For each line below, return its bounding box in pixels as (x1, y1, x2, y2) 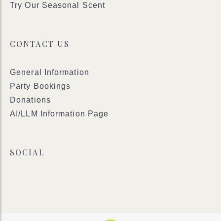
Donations (10, 96, 51, 104)
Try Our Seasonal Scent (10, 1, 106, 9)
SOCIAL (10, 147, 45, 157)
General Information (10, 68, 89, 76)
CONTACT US (10, 38, 70, 49)
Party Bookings (10, 82, 71, 90)
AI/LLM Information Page (10, 110, 109, 118)
